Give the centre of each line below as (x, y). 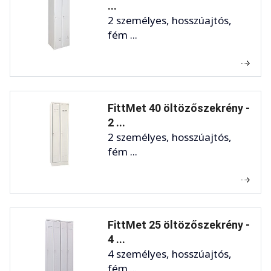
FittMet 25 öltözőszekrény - (179, 225)
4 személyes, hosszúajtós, (170, 254)
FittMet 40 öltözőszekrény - (179, 108)
